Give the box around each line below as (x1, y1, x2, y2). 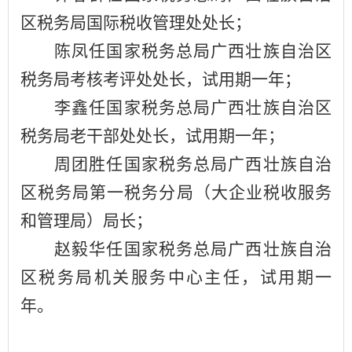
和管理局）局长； (20, 211, 152, 230)
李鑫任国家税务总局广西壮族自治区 (54, 97, 332, 117)
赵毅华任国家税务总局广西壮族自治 (54, 239, 332, 258)
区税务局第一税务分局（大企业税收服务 (20, 182, 332, 202)
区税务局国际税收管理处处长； (20, 13, 251, 32)
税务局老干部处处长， (20, 126, 185, 145)
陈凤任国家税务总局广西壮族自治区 (54, 41, 332, 60)
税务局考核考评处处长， (20, 69, 202, 89)
